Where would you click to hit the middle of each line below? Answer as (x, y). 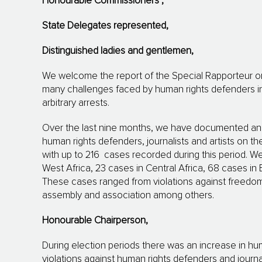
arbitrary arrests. (76, 103)
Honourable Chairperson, (95, 220)
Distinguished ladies (85, 51)
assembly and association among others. (128, 195)
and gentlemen (159, 51)
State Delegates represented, (105, 26)
